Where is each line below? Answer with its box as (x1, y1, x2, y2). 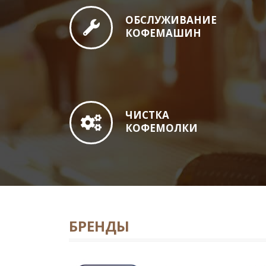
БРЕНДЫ (69, 216, 129, 236)
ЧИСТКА (125, 108, 169, 122)
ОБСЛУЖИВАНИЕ (125, 13, 217, 27)
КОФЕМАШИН (125, 26, 201, 40)
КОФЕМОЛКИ (125, 121, 198, 135)
